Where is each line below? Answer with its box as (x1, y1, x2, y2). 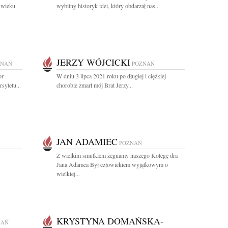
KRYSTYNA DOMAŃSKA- (56, 215, 163, 227)
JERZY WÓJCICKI (56, 56, 130, 68)
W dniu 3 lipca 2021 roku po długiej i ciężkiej (56, 72, 166, 80)
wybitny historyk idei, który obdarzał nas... (56, 2, 160, 10)
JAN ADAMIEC (56, 135, 118, 148)
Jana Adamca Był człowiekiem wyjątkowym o (56, 160, 168, 168)
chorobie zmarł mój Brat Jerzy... (56, 81, 133, 89)
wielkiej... (56, 169, 80, 178)
